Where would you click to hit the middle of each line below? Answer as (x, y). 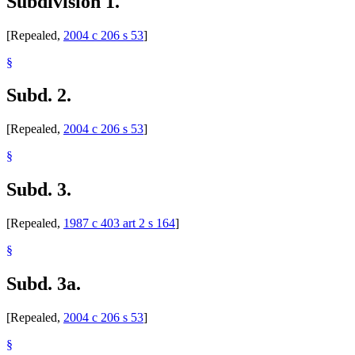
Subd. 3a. (44, 284)
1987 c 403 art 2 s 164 (119, 223)
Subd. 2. (39, 95)
